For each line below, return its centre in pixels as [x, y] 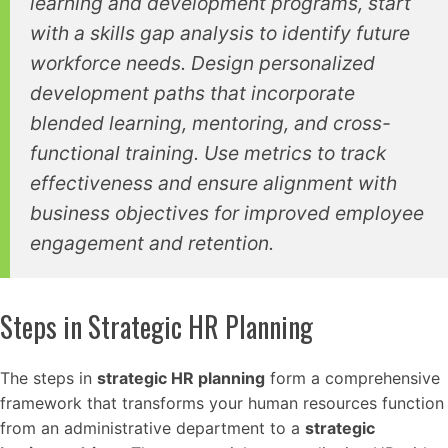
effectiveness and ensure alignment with [213, 183]
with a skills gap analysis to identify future [220, 33]
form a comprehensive [352, 378]
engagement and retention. [152, 243]
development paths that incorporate [192, 93]
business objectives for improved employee [227, 213]
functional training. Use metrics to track [208, 153]
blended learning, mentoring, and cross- [210, 123]
